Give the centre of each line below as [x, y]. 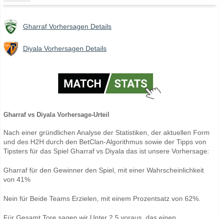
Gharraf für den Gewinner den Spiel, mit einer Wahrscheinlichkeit [104, 170]
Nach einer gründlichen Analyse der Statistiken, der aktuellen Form [107, 132]
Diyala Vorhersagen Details [65, 49]
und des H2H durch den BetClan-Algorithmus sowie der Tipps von [105, 142]
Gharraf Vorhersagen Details [67, 27]
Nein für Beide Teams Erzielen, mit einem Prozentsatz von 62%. [102, 198]
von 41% [17, 179]
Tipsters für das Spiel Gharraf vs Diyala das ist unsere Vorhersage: [106, 151]
